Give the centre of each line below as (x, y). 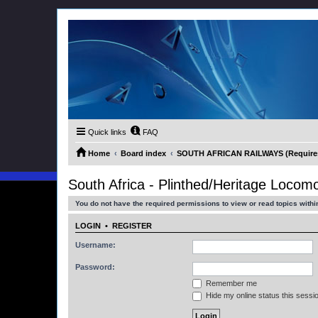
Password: (95, 267)
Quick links (107, 132)
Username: (95, 245)
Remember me (230, 283)
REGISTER (132, 226)
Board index (143, 153)
